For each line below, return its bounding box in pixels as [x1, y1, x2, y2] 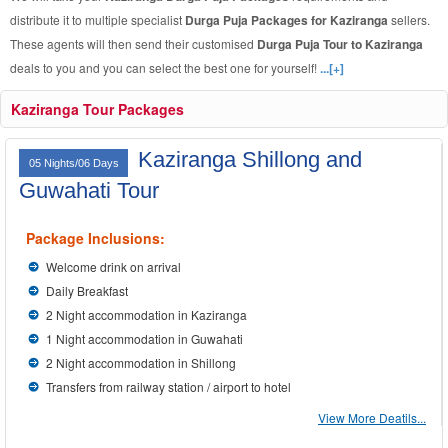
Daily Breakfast [46, 282, 128, 299]
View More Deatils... [318, 409, 426, 426]
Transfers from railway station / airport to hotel [46, 378, 291, 395]
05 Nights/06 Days [29, 157, 122, 169]
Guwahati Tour [19, 178, 159, 203]
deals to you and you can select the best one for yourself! [10, 59, 320, 76]
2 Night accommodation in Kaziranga [46, 306, 247, 323]
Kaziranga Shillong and [138, 147, 362, 172]
